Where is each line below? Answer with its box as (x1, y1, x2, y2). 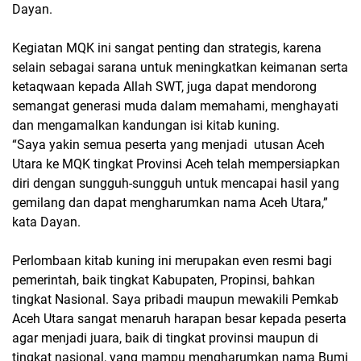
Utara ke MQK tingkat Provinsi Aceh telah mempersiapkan (12, 156, 340, 172)
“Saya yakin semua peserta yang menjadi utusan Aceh (12, 136, 325, 152)
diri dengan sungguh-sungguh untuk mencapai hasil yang (12, 175, 339, 191)
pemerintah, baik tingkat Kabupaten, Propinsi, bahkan (12, 272, 315, 288)
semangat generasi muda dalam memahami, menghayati (12, 98, 338, 114)
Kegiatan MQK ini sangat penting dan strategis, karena (12, 39, 322, 56)
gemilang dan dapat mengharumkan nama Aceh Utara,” (12, 194, 328, 210)
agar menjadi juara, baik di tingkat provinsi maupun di (12, 330, 318, 346)
